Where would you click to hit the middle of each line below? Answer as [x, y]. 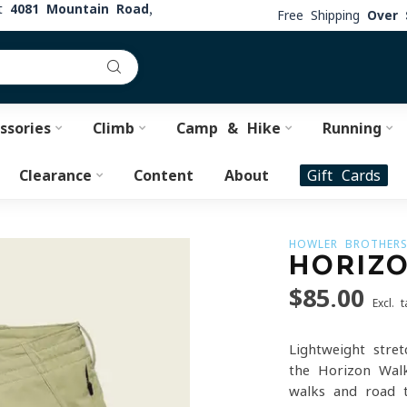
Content [164, 175]
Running [352, 128]
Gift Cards [344, 175]
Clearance [55, 175]
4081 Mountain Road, [81, 9]
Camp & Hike [228, 128]
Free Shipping [322, 15]
